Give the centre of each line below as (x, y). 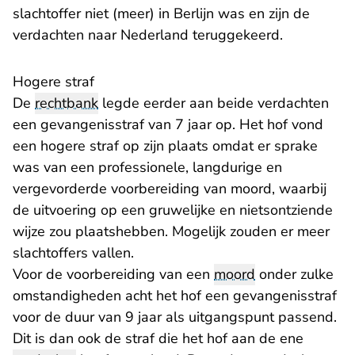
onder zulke (294, 274)
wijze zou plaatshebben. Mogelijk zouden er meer (171, 231)
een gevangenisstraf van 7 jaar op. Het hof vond (168, 124)
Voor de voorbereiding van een (113, 274)
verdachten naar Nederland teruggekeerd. (150, 35)
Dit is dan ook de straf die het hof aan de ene (158, 338)
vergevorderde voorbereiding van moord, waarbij (170, 189)
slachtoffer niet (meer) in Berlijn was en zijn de (161, 13)
